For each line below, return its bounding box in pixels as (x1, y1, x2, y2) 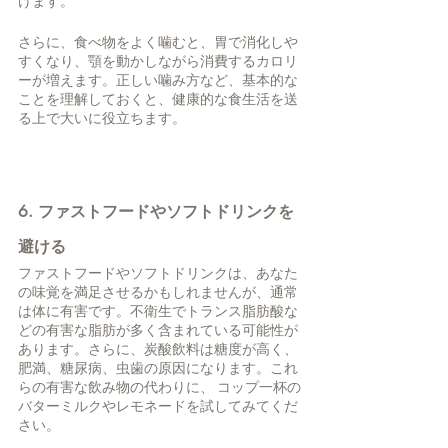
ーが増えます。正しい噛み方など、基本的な (18, 70, 298, 91)
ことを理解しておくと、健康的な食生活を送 (18, 89, 298, 110)
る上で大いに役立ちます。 (18, 108, 186, 129)
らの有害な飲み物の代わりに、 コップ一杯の (18, 377, 301, 398)
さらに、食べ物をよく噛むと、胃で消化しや (18, 32, 298, 53)
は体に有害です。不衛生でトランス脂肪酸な (18, 301, 298, 322)
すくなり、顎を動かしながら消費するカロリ (18, 51, 298, 72)
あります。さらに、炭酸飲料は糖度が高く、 (18, 339, 298, 360)
